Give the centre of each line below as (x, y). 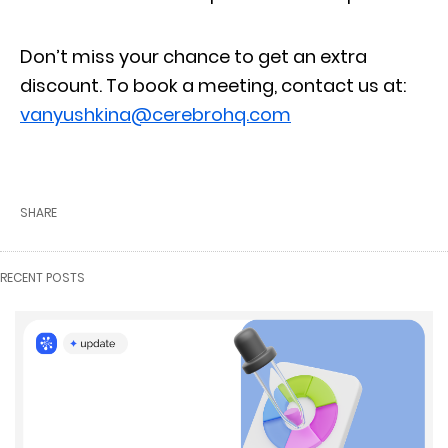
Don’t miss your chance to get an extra (193, 56)
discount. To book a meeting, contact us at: (213, 85)
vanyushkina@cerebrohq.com (155, 114)
